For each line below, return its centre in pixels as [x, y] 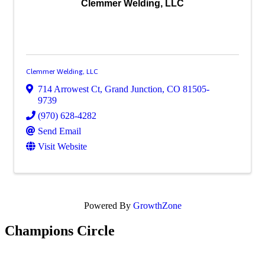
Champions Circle [60, 231]
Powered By [108, 206]
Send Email [59, 131]
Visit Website [62, 147]
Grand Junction [133, 89]
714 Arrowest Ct [69, 89]
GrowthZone [157, 206]
